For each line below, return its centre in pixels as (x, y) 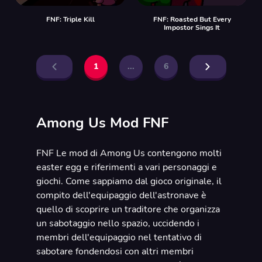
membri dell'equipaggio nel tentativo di (119, 237)
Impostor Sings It (192, 27)
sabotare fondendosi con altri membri (115, 251)
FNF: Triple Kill (70, 19)
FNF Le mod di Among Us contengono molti (129, 153)
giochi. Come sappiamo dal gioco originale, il (129, 181)
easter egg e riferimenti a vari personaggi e (126, 167)
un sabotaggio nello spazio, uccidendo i (118, 223)
